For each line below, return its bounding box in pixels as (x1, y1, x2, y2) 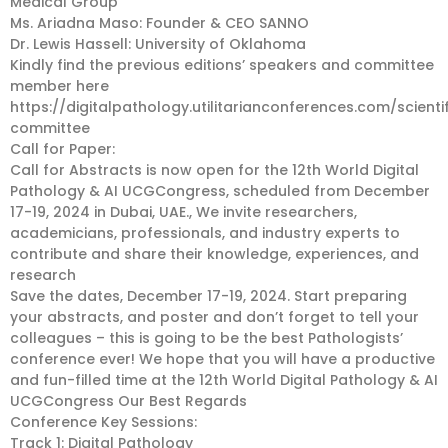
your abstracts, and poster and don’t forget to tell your (10, 307, 419, 327)
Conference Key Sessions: (10, 412, 197, 432)
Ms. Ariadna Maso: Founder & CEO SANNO (10, 13, 309, 33)
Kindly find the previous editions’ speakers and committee (10, 55, 434, 75)
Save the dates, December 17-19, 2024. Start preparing (10, 286, 407, 306)
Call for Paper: (10, 139, 115, 159)
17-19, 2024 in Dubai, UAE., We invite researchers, (10, 202, 357, 222)
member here (10, 76, 109, 96)
